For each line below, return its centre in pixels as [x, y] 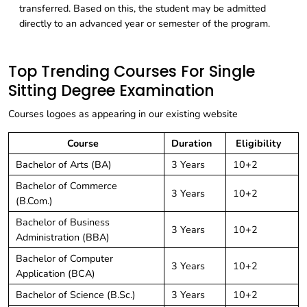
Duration [192, 144]
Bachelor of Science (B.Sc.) [76, 295]
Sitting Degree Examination [111, 91]
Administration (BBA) [63, 237]
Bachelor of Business [63, 222]
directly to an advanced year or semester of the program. [145, 24]
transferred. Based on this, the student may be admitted [143, 9]
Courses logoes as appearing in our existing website [123, 114]
